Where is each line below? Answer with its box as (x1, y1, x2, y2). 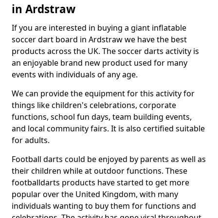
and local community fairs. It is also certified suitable (12, 123, 205, 134)
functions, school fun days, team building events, (12, 111, 192, 122)
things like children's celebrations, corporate (12, 100, 176, 110)
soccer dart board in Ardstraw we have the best (12, 34, 187, 45)
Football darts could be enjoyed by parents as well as (12, 154, 206, 164)
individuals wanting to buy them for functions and (12, 200, 196, 211)
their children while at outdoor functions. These (12, 165, 187, 176)
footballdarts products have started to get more (12, 177, 189, 188)
